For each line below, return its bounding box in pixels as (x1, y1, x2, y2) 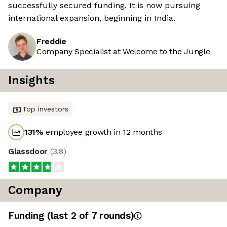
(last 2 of (47, 210, 91, 222)
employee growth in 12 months (43, 127, 162, 137)
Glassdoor (8, 146, 50, 157)
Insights (8, 73, 55, 88)
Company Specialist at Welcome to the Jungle (36, 47, 210, 57)
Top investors (22, 105, 68, 113)
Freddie (36, 36, 66, 47)
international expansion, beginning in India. (8, 13, 175, 23)
